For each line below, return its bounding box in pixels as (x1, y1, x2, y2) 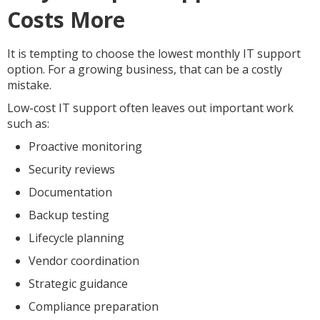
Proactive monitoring (29, 139, 142, 154)
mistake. (7, 77, 51, 93)
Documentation (29, 184, 112, 200)
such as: (7, 116, 49, 131)
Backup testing (29, 207, 109, 223)
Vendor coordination (29, 253, 139, 269)
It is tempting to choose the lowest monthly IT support (7, 46, 301, 61)
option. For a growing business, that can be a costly (7, 61, 282, 77)
